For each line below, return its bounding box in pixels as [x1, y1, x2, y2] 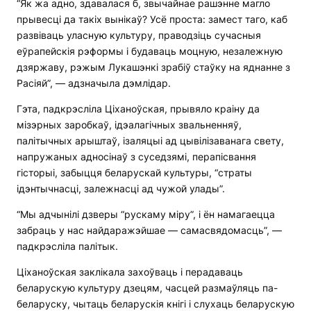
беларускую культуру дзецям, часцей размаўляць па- [17, 282, 278, 294]
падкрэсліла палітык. [17, 240, 118, 253]
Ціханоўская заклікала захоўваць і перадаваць [17, 266, 243, 278]
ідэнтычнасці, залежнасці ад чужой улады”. [17, 183, 228, 195]
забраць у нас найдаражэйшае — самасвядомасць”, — [17, 224, 282, 237]
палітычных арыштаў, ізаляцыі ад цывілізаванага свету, [17, 135, 284, 147]
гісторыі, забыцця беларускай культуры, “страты [17, 167, 252, 179]
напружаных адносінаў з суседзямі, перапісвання [17, 151, 256, 163]
